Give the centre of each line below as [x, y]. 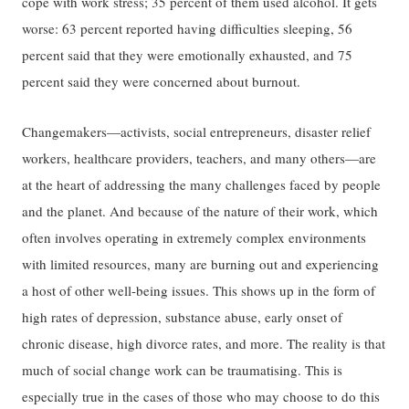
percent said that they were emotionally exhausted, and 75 [188, 55]
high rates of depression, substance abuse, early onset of [183, 316]
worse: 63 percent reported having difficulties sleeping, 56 [188, 29]
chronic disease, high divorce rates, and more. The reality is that [204, 343]
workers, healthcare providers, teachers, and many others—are [199, 157]
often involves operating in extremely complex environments [194, 237]
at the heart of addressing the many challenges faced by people [202, 184]
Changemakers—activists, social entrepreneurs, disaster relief [197, 131]
